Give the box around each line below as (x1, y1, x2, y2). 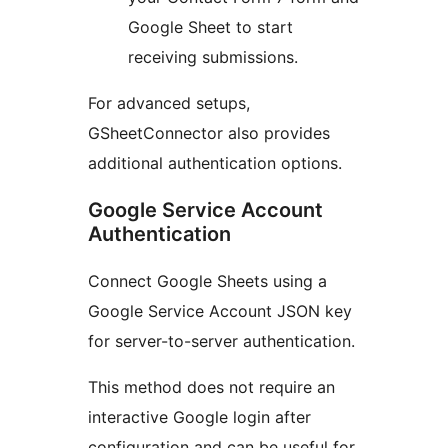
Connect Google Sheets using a (88, 271, 327, 292)
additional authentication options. (88, 153, 342, 174)
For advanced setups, (88, 93, 250, 114)
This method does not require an (88, 377, 335, 398)
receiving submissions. (128, 47, 298, 68)
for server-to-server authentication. (88, 331, 355, 352)
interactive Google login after (88, 407, 311, 428)
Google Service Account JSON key (88, 301, 352, 322)
